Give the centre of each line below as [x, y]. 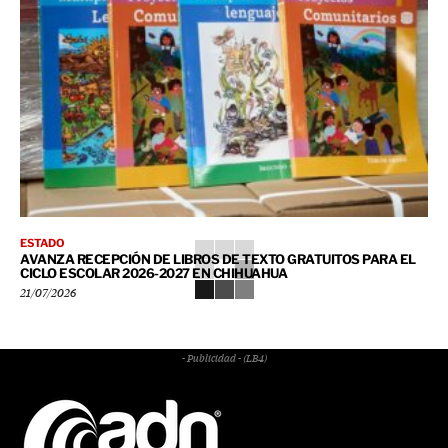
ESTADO [42, 243]
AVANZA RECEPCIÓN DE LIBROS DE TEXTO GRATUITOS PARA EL [218, 259]
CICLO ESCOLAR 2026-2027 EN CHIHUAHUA [153, 273]
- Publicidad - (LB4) [224, 359]
